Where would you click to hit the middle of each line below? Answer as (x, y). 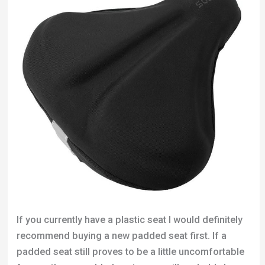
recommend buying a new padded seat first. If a (121, 236)
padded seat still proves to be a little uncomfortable (130, 252)
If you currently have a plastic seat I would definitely (129, 220)
